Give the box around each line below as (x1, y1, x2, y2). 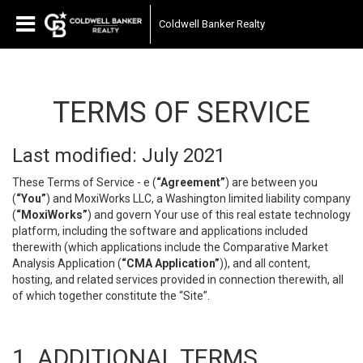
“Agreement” (156, 176, 225, 189)
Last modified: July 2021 (12, 144, 225, 167)
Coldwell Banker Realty (159, 18, 265, 30)
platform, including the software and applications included (12, 224, 308, 237)
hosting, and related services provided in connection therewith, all (12, 273, 344, 286)
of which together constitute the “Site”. (12, 289, 210, 302)
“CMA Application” (122, 257, 220, 270)
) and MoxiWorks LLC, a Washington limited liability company (46, 192, 351, 205)
